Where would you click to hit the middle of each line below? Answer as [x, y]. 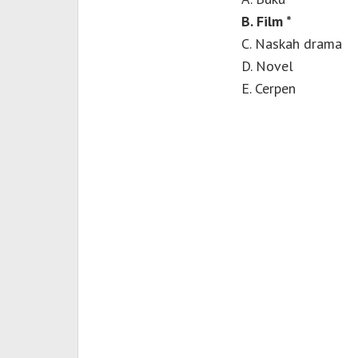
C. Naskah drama [291, 44]
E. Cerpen [268, 89]
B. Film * [266, 22]
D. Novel [267, 66]
